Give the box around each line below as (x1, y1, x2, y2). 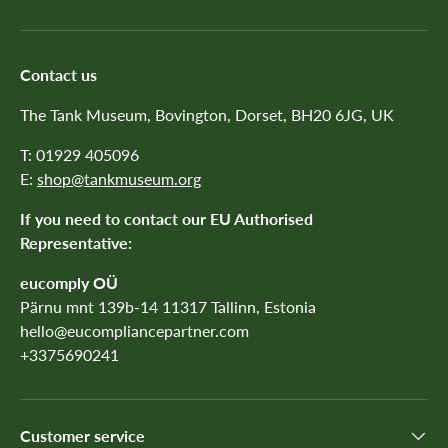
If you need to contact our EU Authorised (20, 209, 313, 229)
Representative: (20, 233, 132, 253)
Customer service (20, 426, 145, 446)
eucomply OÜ (20, 273, 118, 293)
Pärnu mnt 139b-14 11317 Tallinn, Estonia (20, 297, 316, 317)
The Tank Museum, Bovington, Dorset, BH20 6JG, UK (20, 105, 394, 125)
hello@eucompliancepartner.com (20, 321, 249, 341)
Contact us (20, 65, 97, 85)
